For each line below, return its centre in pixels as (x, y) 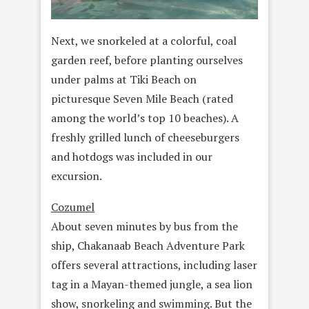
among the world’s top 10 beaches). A (145, 118)
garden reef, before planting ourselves (147, 60)
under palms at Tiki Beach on (124, 80)
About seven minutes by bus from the (144, 227)
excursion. (77, 176)
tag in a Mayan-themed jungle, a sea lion (152, 285)
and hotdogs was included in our (132, 157)
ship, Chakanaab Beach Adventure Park (148, 246)
